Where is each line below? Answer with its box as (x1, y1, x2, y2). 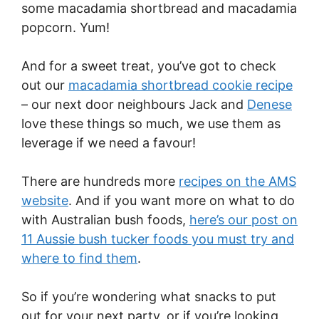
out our (21, 77, 68, 93)
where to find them (21, 250, 137, 266)
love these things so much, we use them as (21, 115, 281, 131)
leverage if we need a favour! (21, 135, 196, 150)
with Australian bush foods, (21, 211, 189, 227)
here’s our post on (189, 211, 298, 227)
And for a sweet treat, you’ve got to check (21, 58, 276, 73)
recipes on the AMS (179, 173, 296, 189)
